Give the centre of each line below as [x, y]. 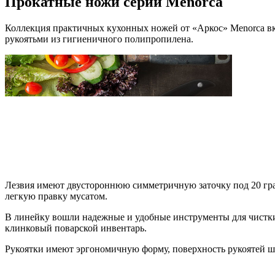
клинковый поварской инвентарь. [76, 228]
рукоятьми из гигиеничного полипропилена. [99, 39]
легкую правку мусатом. [56, 196]
